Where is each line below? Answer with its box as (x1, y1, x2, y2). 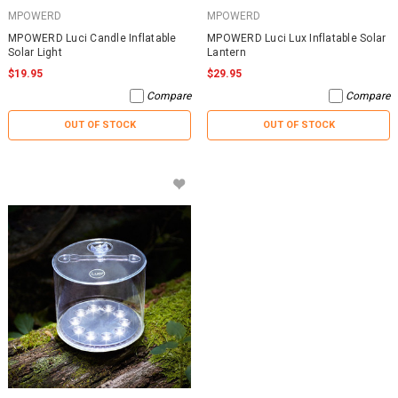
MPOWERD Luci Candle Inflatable (8, 31, 177, 44)
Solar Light (8, 45, 62, 59)
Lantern (207, 45, 246, 59)
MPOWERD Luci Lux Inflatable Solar (207, 31, 386, 44)
